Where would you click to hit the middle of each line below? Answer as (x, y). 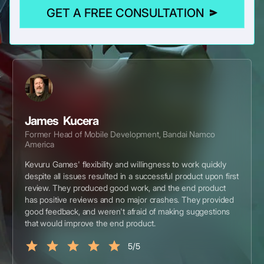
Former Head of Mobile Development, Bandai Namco (120, 134)
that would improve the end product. (90, 223)
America (39, 144)
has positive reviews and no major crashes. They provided (130, 199)
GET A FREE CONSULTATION (125, 13)
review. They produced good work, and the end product (125, 188)
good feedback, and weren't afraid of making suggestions (128, 211)
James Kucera (62, 121)
